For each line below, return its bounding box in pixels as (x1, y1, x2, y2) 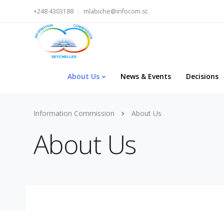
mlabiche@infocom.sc (83, 7, 148, 15)
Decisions (186, 71, 218, 81)
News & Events (120, 71, 171, 81)
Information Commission (33, 108, 114, 118)
